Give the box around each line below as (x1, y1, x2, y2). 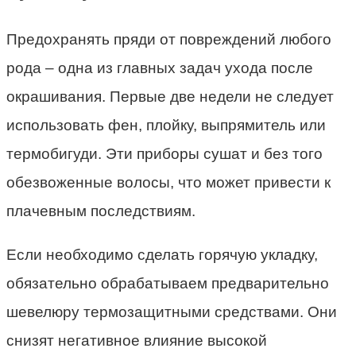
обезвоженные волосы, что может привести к (6, 174, 331, 192)
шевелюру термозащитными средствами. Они (6, 304, 337, 321)
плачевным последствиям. (6, 203, 195, 220)
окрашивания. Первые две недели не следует (6, 88, 334, 106)
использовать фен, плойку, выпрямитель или (6, 117, 326, 134)
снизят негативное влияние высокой (6, 332, 267, 350)
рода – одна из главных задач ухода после (6, 60, 313, 77)
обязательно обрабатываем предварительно (6, 275, 329, 292)
